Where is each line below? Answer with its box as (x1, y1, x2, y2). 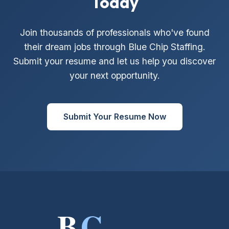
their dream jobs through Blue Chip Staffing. (24, 41, 205, 53)
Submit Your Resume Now (63, 111, 166, 122)
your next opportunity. (69, 70, 160, 81)
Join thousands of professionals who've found (19, 27, 210, 38)
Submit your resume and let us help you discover (13, 56, 216, 67)
